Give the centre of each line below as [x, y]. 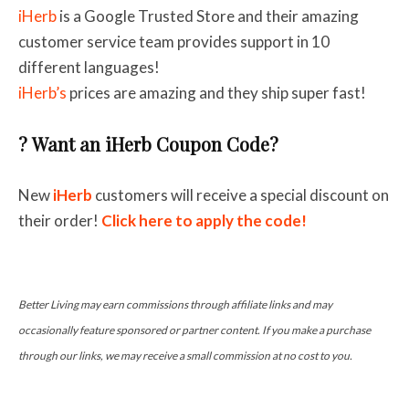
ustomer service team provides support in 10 [178, 41]
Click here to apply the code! [204, 220]
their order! [60, 220]
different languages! [89, 67]
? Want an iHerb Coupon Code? [148, 143]
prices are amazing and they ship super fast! [216, 92]
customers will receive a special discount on [241, 194]
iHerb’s [42, 92]
